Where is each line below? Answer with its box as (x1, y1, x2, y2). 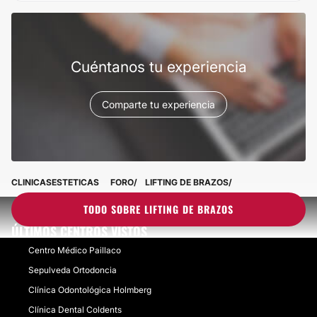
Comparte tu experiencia (102, 98, 215, 110)
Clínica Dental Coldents (28, 304, 122, 315)
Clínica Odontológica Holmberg (28, 284, 151, 295)
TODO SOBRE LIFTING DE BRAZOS (83, 202, 234, 217)
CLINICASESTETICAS (11, 177, 99, 188)
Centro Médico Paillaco (28, 245, 121, 255)
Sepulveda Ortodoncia (28, 265, 117, 275)
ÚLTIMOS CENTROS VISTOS (11, 222, 147, 241)
